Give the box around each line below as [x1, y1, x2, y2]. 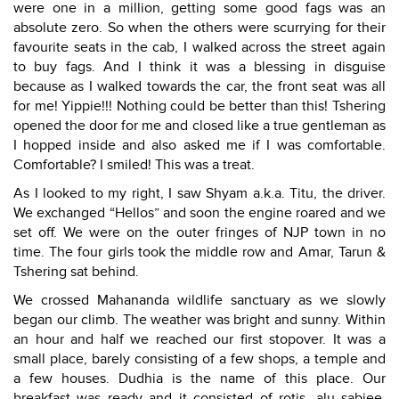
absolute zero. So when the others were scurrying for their [13, 19, 386, 37]
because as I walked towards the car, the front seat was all [13, 77, 386, 95]
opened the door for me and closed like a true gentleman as [13, 117, 386, 134]
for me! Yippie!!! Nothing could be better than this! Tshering [13, 97, 386, 115]
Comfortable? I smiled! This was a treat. [13, 156, 255, 174]
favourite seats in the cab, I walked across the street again [13, 38, 386, 56]
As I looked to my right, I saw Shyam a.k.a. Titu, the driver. [13, 184, 386, 202]
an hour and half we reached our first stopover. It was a [13, 330, 386, 348]
